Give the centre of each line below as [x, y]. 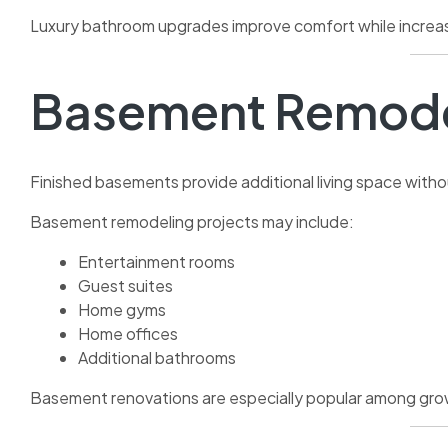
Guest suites [125, 286]
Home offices [128, 334]
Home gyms [122, 310]
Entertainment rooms [156, 262]
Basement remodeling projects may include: [192, 222]
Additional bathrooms [157, 358]
